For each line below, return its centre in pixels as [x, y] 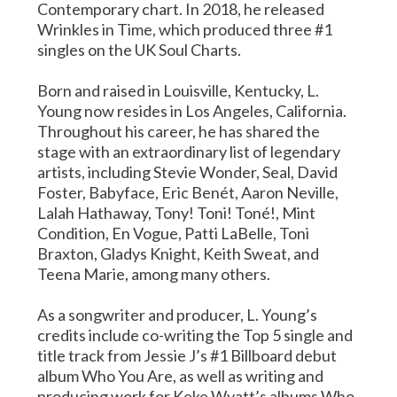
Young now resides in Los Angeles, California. [192, 110]
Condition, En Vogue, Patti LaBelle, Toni [174, 233]
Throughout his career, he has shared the [179, 131]
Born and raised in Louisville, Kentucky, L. [179, 90]
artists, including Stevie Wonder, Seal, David [188, 171]
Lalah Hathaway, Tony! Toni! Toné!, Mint [177, 212]
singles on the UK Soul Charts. [140, 49]
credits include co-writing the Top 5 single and [195, 335]
